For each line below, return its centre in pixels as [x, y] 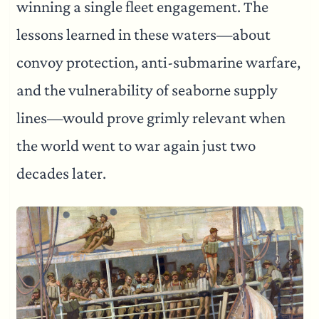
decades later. [61, 173]
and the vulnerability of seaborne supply [147, 90]
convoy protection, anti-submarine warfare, [158, 62]
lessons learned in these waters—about [143, 34]
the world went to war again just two [136, 145]
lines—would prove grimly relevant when [151, 117]
